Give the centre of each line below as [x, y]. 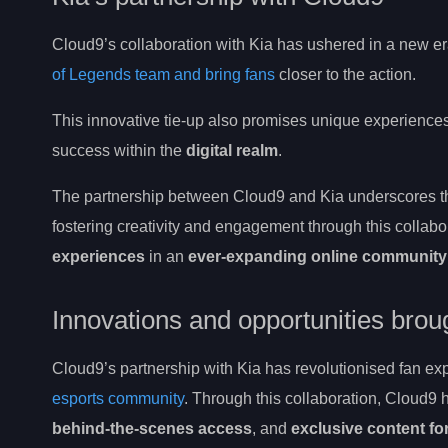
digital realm [232, 151]
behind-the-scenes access [152, 429]
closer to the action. [345, 75]
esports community [118, 399]
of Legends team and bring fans [163, 75]
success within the [119, 151]
